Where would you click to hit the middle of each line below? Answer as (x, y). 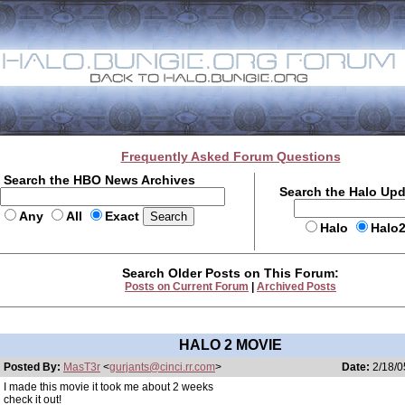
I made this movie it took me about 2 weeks (108, 387)
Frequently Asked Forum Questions (231, 156)
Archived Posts (297, 287)
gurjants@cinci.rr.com (162, 367)
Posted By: (33, 367)
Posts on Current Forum (187, 287)
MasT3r (82, 367)
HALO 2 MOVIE (231, 345)
